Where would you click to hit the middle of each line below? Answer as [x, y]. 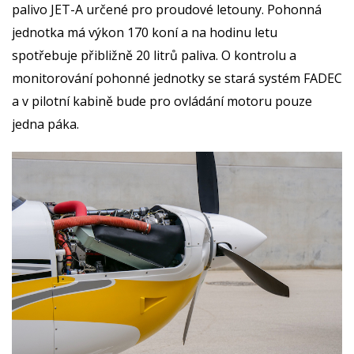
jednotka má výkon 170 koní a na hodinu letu [145, 32]
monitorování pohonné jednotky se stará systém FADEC [177, 78]
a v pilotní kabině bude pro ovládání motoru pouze [162, 101]
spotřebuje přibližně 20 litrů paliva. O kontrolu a [154, 55]
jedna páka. [45, 124]
